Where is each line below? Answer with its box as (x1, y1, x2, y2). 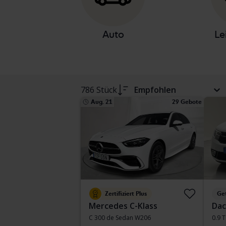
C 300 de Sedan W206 (89, 213, 151, 222)
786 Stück (81, 84, 117, 95)
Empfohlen (134, 84, 176, 95)
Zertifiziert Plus (105, 190, 147, 197)
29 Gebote (172, 98, 202, 105)
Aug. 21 (91, 98, 112, 105)
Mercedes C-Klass (89, 200, 157, 211)
